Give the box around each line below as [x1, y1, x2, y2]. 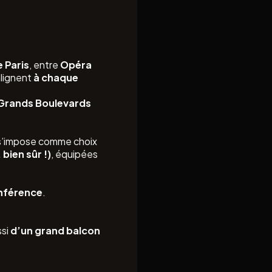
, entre [29, 58, 60, 71]
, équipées [51, 148, 98, 160]
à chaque [33, 71, 78, 84]
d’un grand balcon [10, 224, 101, 237]
